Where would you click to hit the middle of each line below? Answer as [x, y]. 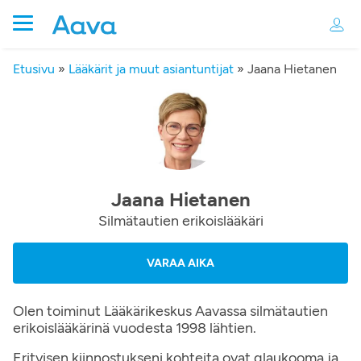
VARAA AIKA [180, 263]
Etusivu [34, 69]
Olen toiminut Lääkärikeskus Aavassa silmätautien [170, 311]
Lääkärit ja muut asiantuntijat [151, 69]
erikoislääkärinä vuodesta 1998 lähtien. [135, 328]
